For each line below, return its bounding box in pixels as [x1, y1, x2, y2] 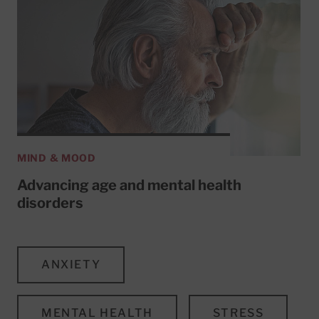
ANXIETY [41, 257, 101, 271]
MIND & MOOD [17, 151, 96, 164]
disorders [17, 194, 83, 211]
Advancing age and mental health [17, 176, 241, 194]
